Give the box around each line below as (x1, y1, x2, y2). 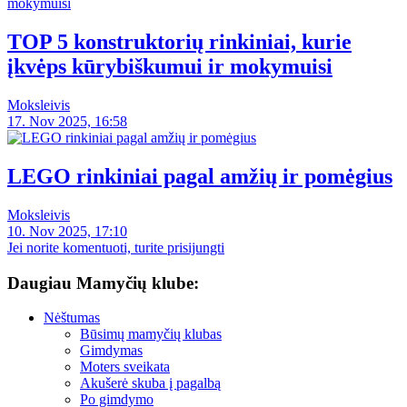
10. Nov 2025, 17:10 (7, 223, 127, 239)
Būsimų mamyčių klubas (80, 326, 222, 342)
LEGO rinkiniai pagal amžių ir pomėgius (7, 164, 392, 189)
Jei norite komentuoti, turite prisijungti (7, 239, 224, 255)
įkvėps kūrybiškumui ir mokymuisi (7, 55, 333, 79)
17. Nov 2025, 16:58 (7, 114, 127, 130)
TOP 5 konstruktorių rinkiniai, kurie (7, 30, 352, 55)
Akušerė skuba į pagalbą (80, 375, 221, 392)
